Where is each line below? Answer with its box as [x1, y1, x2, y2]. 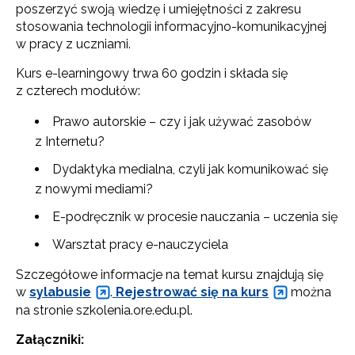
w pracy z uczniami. [16, 36, 131, 52]
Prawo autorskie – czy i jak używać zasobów [52, 113, 311, 129]
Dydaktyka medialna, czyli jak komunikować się [52, 161, 328, 177]
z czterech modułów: [16, 82, 140, 98]
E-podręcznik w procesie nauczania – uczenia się [52, 208, 338, 224]
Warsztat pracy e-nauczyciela [52, 236, 228, 252]
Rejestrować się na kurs [113, 284, 269, 300]
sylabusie [29, 284, 91, 300]
